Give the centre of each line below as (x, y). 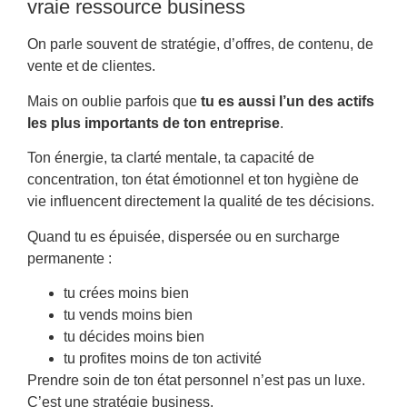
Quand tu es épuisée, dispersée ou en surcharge (184, 236)
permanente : (69, 258)
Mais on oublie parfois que (114, 101)
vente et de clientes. (91, 66)
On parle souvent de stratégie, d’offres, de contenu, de (200, 45)
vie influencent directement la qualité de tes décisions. (201, 202)
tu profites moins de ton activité (163, 358)
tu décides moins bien (134, 336)
